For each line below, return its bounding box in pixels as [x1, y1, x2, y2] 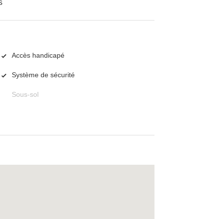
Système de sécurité [12, 71, 75, 79]
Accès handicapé [12, 51, 65, 60]
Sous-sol [12, 90, 39, 99]
